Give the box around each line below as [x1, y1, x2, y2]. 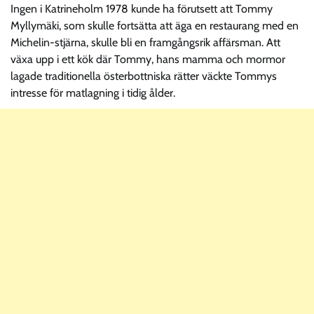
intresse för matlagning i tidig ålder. [11, 86, 175, 100]
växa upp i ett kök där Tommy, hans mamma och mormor [11, 52, 285, 66]
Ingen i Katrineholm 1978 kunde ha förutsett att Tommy [11, 1, 273, 15]
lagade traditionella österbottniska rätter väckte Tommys [11, 69, 277, 83]
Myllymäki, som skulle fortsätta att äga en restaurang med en [11, 18, 299, 32]
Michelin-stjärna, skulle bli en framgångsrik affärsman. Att [11, 35, 280, 49]
